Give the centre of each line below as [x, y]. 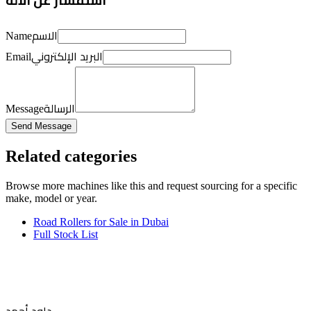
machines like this [106, 186]
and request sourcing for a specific [221, 186]
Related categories [71, 157]
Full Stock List [66, 235]
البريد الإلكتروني [67, 57]
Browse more [36, 186]
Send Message [41, 126]
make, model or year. [51, 199]
